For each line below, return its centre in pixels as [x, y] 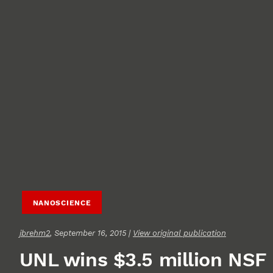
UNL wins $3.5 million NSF [143, 260]
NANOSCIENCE [62, 203]
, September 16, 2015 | [91, 233]
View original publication [179, 233]
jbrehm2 [35, 233]
